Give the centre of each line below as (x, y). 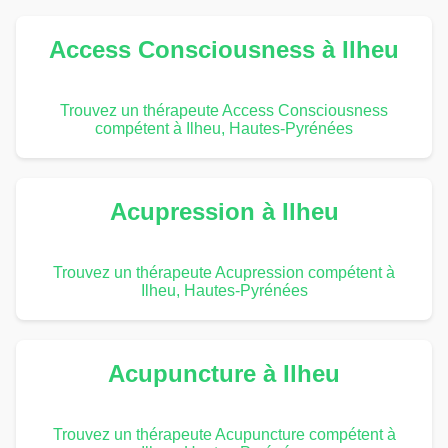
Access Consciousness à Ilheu (224, 49)
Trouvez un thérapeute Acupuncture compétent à (224, 434)
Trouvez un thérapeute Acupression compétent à (224, 272)
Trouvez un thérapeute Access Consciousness (224, 110)
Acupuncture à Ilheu (224, 373)
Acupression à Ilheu (224, 211)
